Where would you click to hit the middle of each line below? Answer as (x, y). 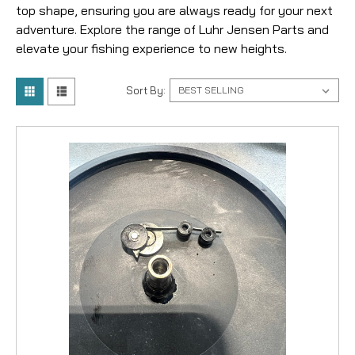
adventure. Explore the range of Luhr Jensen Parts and (172, 29)
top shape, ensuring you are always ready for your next (174, 10)
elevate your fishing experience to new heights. (151, 48)
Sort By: (145, 90)
